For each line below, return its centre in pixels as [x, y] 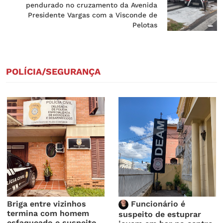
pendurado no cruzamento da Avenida [92, 5]
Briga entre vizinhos [47, 204]
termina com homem [48, 214]
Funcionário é [157, 204]
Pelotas [145, 25]
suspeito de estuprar [160, 215]
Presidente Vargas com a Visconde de [93, 15]
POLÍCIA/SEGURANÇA [53, 72]
